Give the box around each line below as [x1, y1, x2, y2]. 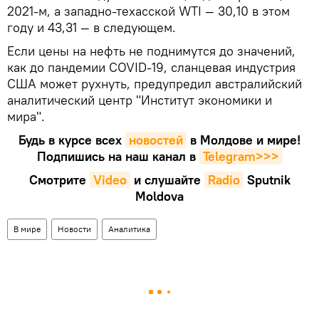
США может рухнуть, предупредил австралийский [7, 75, 302, 92]
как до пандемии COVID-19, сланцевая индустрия [7, 58, 296, 75]
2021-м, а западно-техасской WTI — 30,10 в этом [7, 2, 290, 19]
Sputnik [246, 171, 291, 188]
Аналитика [108, 223, 150, 234]
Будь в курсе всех [19, 131, 122, 148]
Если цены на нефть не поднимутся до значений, [7, 42, 296, 59]
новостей [129, 131, 183, 148]
